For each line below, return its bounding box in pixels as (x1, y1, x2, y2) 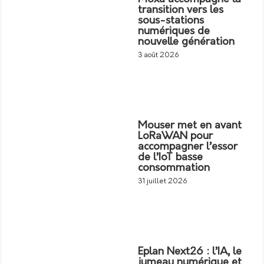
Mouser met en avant (138, 120, 242, 131)
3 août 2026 (138, 51, 179, 59)
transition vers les (138, 4, 223, 16)
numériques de (138, 25, 210, 37)
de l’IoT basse (138, 151, 203, 163)
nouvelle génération (138, 36, 235, 48)
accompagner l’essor (138, 141, 237, 153)
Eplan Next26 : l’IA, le (138, 246, 242, 258)
